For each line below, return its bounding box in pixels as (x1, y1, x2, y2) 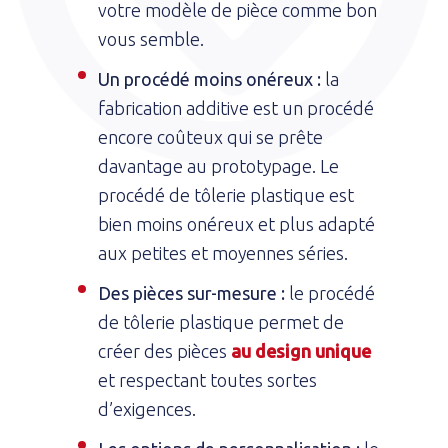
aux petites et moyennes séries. (98, 242, 348, 263)
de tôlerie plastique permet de (98, 311, 344, 332)
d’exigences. (98, 398, 196, 419)
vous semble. (98, 28, 204, 49)
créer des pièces (98, 340, 231, 361)
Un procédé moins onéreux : (98, 68, 321, 89)
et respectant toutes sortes (98, 369, 317, 390)
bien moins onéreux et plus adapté (98, 213, 375, 234)
